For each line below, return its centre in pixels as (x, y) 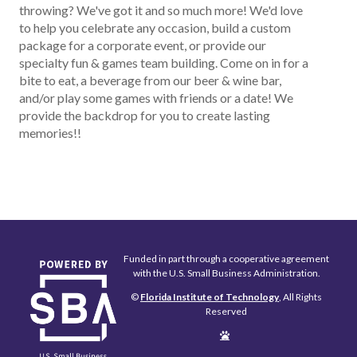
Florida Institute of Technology (210, 297)
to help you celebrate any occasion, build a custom (155, 28)
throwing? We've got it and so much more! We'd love (161, 10)
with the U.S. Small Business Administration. (226, 273)
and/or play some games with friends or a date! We (156, 98)
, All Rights (300, 297)
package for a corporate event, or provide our (143, 45)
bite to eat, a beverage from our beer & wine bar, (150, 80)
